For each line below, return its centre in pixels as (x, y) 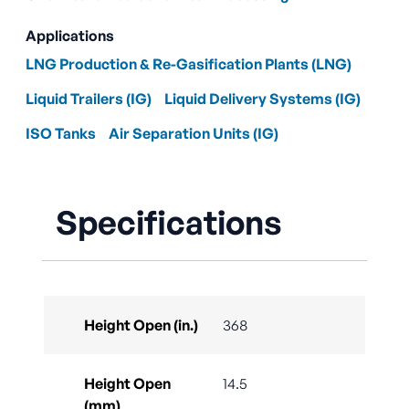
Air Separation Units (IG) (194, 134)
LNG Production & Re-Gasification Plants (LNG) (189, 64)
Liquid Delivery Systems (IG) (262, 99)
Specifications (169, 223)
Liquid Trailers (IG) (89, 99)
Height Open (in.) (141, 325)
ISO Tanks (61, 134)
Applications (70, 36)
